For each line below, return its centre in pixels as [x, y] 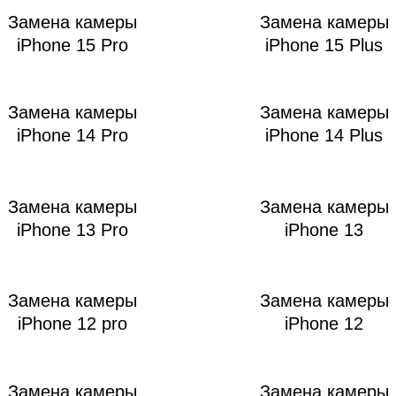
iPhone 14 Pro [72, 135]
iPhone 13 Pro [72, 229]
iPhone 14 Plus [324, 135]
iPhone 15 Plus [324, 45]
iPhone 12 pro [72, 323]
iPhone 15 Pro [72, 45]
